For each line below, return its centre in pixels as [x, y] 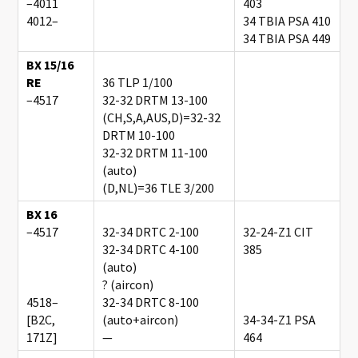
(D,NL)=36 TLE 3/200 [159, 187]
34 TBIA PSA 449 [287, 38]
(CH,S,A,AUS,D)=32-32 [162, 117]
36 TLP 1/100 [138, 82]
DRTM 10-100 [139, 135]
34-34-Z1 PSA [280, 319]
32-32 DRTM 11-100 [155, 152]
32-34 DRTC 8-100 [151, 302]
